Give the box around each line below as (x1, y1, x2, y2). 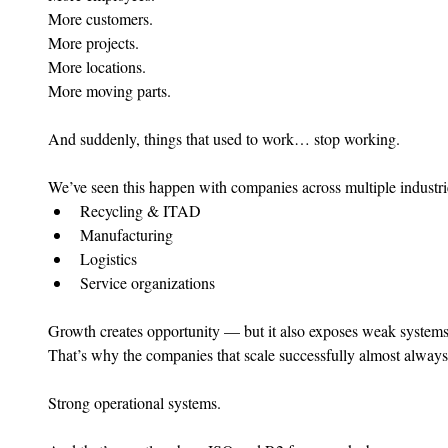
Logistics (80, 248, 137, 270)
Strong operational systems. (48, 392, 221, 414)
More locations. (48, 56, 146, 78)
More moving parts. (48, 80, 171, 102)
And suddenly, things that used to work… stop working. (48, 128, 400, 150)
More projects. (48, 32, 139, 54)
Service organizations (80, 272, 215, 294)
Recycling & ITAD (80, 200, 201, 222)
